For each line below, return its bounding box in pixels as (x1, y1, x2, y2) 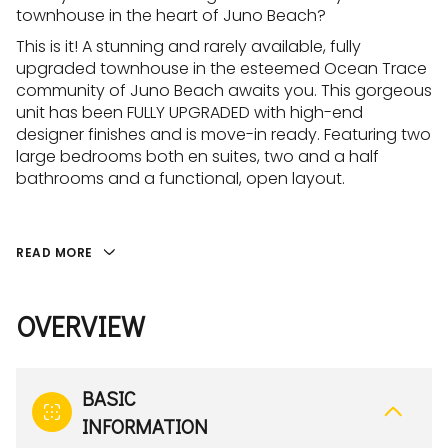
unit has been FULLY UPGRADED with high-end (16, 101, 363, 124)
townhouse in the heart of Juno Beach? (16, 4, 326, 27)
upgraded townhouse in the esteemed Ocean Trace (16, 57, 427, 80)
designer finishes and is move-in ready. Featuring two (16, 123, 431, 146)
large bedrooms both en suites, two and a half (16, 145, 379, 168)
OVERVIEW (16, 307, 145, 344)
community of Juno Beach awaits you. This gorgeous (16, 79, 432, 102)
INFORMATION (82, 412, 208, 439)
